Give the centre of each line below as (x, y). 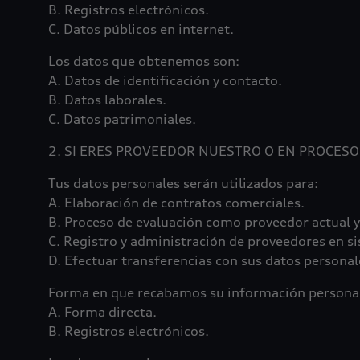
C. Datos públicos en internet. (143, 29)
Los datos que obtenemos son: (144, 61)
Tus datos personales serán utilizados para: (183, 183)
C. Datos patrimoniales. (122, 119)
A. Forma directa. (102, 312)
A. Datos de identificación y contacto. (165, 80)
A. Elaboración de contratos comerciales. (176, 202)
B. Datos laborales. (107, 100)
